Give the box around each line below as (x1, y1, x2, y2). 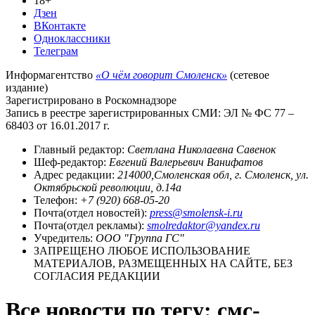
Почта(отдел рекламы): (34, 219, 147, 231)
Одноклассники (34, 32, 110, 44)
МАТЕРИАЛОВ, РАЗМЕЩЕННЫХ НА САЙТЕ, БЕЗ (34, 257, 292, 269)
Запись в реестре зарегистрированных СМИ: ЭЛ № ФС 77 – (6, 106, 294, 119)
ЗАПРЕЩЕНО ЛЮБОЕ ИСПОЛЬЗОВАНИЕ (34, 244, 250, 257)
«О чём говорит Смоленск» (96, 68, 227, 81)
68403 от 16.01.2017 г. (6, 119, 110, 131)
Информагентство (6, 68, 96, 81)
